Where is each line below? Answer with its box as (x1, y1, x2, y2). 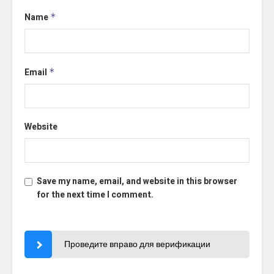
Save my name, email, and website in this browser (37, 174, 237, 188)
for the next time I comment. (37, 188, 154, 201)
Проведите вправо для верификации (64, 237, 210, 251)
